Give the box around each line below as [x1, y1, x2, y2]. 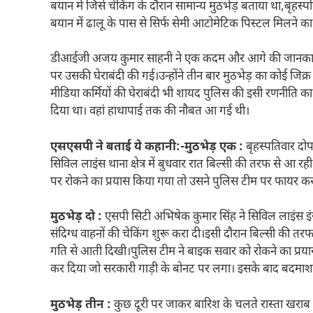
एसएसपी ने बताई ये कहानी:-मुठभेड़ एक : [50, 139, 243, 155]
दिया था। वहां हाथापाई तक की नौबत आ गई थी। [50, 104, 249, 120]
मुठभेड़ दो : [50, 210, 102, 226]
